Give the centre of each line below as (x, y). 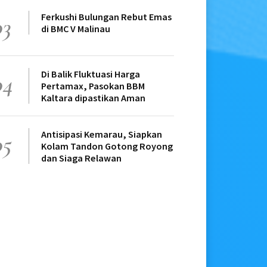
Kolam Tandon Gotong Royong (107, 146)
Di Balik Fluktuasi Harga (91, 74)
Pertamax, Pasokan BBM (93, 86)
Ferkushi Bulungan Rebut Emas (106, 17)
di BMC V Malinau (76, 29)
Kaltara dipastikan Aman (93, 98)
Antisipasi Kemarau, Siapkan (102, 134)
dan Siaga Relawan (81, 158)
